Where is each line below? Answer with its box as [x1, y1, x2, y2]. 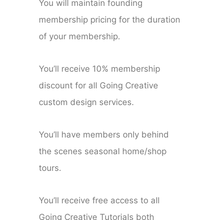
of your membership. [39, 31, 121, 42]
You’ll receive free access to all [39, 195, 160, 206]
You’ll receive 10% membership [39, 64, 161, 74]
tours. [39, 163, 62, 173]
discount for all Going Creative [39, 81, 159, 91]
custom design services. [39, 97, 135, 108]
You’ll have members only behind [39, 130, 169, 140]
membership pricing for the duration [39, 15, 181, 25]
